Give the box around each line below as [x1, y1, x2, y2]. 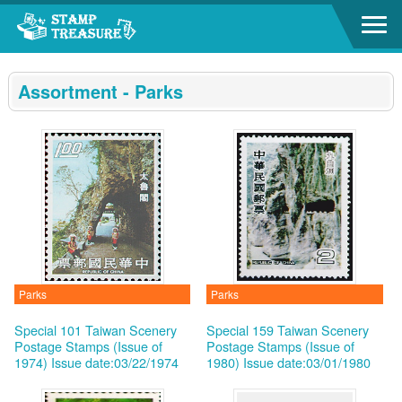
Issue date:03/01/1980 [243, 353, 371, 371]
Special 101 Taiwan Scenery [13, 320, 177, 339]
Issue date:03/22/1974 [50, 353, 179, 371]
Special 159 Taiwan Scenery [206, 320, 370, 339]
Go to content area [9, 7, 116, 26]
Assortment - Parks [17, 78, 183, 104]
